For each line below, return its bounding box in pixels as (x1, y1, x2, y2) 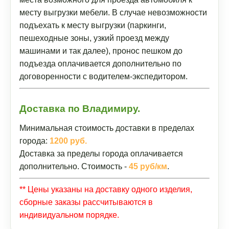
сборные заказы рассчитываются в (19, 198, 153, 207)
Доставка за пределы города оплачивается (19, 149, 183, 158)
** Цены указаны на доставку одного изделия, (19, 185, 192, 194)
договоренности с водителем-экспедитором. (19, 72, 188, 81)
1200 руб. (50, 136, 87, 145)
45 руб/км (129, 162, 167, 171)
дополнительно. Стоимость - (19, 162, 129, 171)
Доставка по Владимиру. (19, 103, 140, 114)
